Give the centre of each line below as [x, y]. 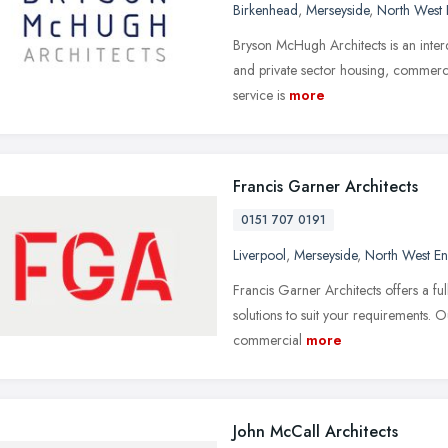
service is [259, 94]
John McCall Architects [315, 431]
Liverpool [259, 254]
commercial [267, 339]
